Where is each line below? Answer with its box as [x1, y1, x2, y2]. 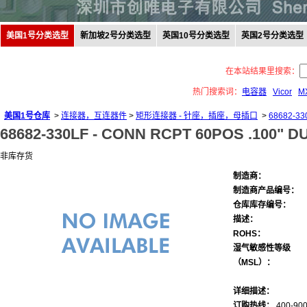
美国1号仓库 [4, 111, 50, 121]
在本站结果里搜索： [225, 66, 299, 76]
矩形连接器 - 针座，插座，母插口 [136, 111, 258, 121]
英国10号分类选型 [162, 31, 230, 40]
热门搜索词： [193, 87, 242, 97]
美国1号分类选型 [6, 31, 69, 40]
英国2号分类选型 [241, 31, 304, 40]
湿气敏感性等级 [233, 243, 291, 253]
